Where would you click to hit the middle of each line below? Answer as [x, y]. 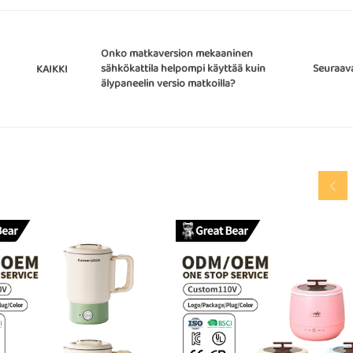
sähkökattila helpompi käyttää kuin [183, 69]
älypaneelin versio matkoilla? [168, 84]
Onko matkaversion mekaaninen [177, 54]
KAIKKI [52, 69]
